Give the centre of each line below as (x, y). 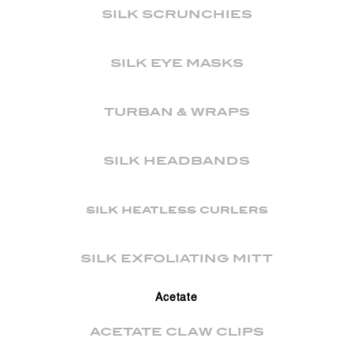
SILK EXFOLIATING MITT (176, 258)
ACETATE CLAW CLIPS (176, 332)
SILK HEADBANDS (176, 161)
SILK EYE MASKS (176, 63)
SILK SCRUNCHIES (176, 14)
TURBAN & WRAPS (176, 112)
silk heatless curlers (176, 210)
